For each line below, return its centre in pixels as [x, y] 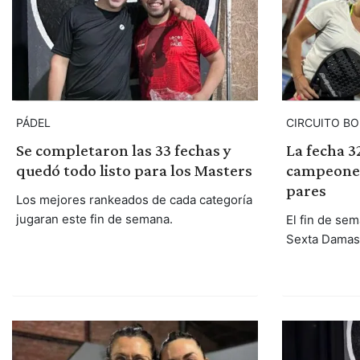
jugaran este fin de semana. [94, 219]
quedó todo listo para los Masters [134, 171]
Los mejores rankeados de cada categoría [134, 200]
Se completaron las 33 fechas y [123, 151]
